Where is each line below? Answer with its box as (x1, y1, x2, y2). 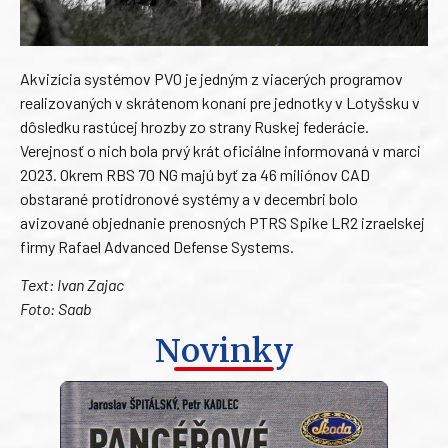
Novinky (154, 331, 294, 372)
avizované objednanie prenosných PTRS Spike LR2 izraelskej (20, 212, 425, 232)
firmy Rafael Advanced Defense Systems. (20, 236, 294, 256)
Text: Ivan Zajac (20, 274, 124, 294)
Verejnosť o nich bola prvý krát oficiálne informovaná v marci (20, 140, 421, 160)
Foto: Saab (20, 298, 91, 318)
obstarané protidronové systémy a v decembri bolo (20, 188, 358, 208)
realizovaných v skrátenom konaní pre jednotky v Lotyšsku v (20, 92, 420, 112)
